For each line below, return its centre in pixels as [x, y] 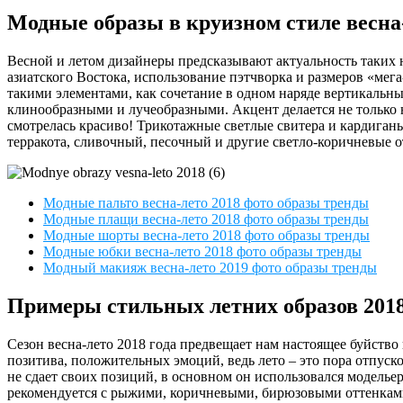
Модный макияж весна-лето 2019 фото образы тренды [210, 267]
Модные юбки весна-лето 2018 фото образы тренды [202, 251]
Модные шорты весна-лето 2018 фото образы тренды [206, 235]
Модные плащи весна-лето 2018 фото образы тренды [206, 219]
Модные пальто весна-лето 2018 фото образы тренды [206, 202]
